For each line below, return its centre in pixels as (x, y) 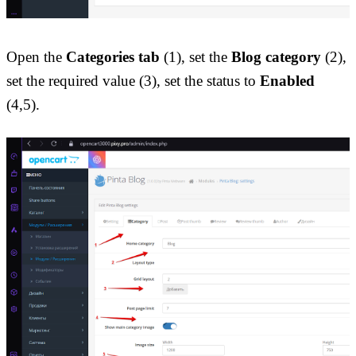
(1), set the (195, 57)
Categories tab (113, 57)
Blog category (276, 57)
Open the (36, 57)
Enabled (287, 81)
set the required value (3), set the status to (133, 81)
